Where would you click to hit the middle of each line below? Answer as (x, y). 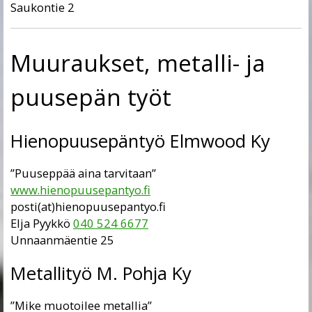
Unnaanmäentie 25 (62, 240)
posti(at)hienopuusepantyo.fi (88, 207)
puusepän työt (91, 96)
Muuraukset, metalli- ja (138, 62)
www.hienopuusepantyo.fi (80, 190)
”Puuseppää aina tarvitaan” (83, 173)
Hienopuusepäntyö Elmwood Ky (140, 141)
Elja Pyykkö (42, 224)
